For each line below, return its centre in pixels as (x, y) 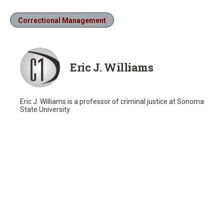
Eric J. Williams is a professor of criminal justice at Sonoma (112, 101)
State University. (45, 109)
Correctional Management (62, 20)
